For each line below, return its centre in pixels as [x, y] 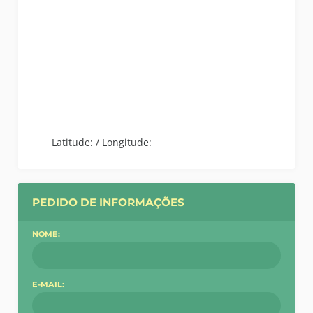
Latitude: [73, 143]
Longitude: [127, 143]
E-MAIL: [49, 284]
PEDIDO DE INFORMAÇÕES [109, 203]
